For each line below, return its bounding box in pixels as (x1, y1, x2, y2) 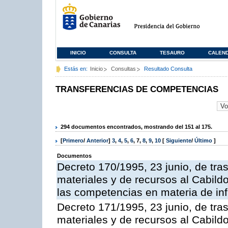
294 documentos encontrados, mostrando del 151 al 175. (61, 123, 212, 130)
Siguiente (166, 137, 191, 144)
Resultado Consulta (144, 66, 192, 72)
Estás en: (64, 66, 88, 72)
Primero (63, 137, 83, 144)
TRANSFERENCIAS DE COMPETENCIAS (55, 84, 218, 94)
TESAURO (160, 50, 185, 55)
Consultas (111, 66, 136, 72)
